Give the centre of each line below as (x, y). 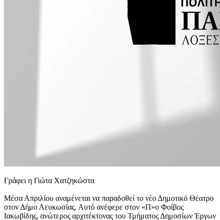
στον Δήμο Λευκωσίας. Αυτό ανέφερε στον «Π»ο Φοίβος (94, 207)
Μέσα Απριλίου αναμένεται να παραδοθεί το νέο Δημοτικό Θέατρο (109, 198)
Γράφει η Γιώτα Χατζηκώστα (49, 180)
